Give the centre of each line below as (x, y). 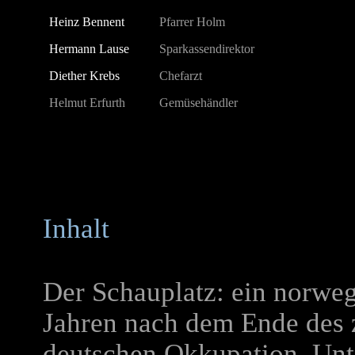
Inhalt (76, 229)
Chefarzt (181, 76)
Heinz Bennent (87, 22)
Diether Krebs (84, 76)
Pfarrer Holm (192, 22)
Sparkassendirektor (207, 49)
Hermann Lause (89, 49)
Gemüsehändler (198, 103)
